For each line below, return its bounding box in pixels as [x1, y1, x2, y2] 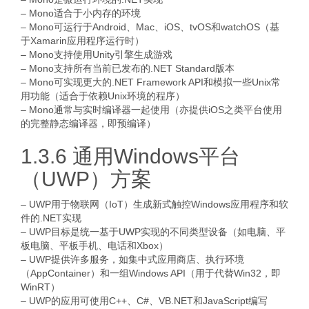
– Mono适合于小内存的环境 [21, 8, 141, 19]
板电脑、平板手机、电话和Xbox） [21, 240, 168, 251]
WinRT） [21, 281, 60, 292]
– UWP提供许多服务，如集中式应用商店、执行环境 [21, 254, 244, 265]
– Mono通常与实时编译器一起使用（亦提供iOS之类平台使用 [21, 104, 282, 115]
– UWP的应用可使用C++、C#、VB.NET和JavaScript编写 [21, 295, 268, 306]
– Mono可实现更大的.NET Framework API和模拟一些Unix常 [21, 77, 281, 88]
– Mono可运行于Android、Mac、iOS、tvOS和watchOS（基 [21, 21, 279, 32]
